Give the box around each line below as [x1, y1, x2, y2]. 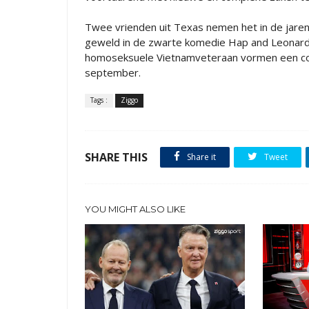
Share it [185, 151, 216, 163]
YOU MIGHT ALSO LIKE [85, 203, 186, 215]
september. [85, 66, 141, 79]
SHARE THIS [85, 150, 148, 165]
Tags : [90, 95, 108, 105]
